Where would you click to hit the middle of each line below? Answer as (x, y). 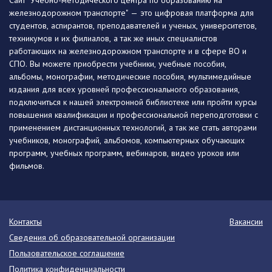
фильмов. (27, 166)
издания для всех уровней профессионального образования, (124, 90)
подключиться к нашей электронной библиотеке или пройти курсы (133, 102)
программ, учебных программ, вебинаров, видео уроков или (124, 153)
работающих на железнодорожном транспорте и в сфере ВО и (128, 51)
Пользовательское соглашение (67, 253)
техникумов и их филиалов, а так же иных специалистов (113, 39)
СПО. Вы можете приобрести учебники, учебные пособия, (118, 64)
